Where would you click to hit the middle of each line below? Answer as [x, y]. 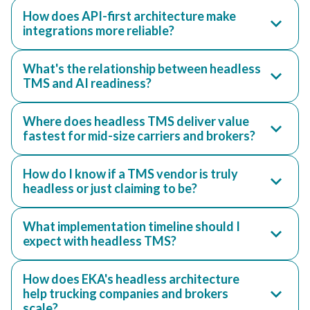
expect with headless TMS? [100, 241]
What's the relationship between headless [142, 69]
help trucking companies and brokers [126, 293]
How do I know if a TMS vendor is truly [130, 174]
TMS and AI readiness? [87, 83]
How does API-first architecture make [129, 16]
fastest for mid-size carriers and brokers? [139, 136]
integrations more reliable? [99, 30]
